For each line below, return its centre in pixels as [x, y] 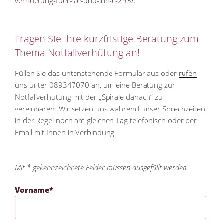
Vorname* [34, 190]
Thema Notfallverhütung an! [77, 53]
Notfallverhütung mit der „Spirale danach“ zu [89, 97]
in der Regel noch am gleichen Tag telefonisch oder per [106, 121]
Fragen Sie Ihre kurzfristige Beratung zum [107, 39]
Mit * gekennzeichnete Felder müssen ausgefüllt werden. [102, 167]
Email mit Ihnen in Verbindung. [66, 132]
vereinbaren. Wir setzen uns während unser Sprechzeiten [110, 109]
